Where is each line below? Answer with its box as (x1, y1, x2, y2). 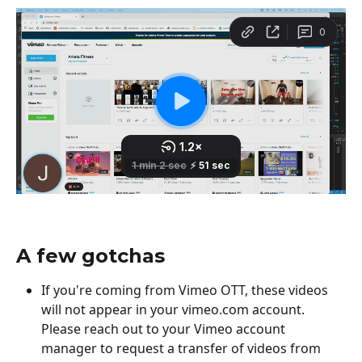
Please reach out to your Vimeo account (41, 320, 288, 339)
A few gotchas (16, 244, 165, 268)
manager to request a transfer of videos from (41, 339, 324, 358)
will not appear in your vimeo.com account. (41, 301, 308, 319)
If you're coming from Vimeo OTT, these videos (41, 281, 331, 300)
